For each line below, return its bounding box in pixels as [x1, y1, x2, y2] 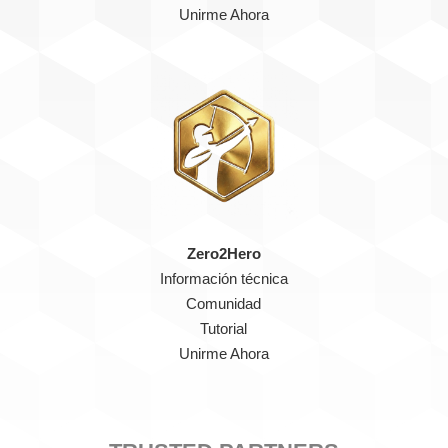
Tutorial [200, 320, 248, 337]
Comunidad [186, 295, 262, 312]
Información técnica [159, 270, 288, 287]
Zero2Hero [186, 245, 261, 262]
